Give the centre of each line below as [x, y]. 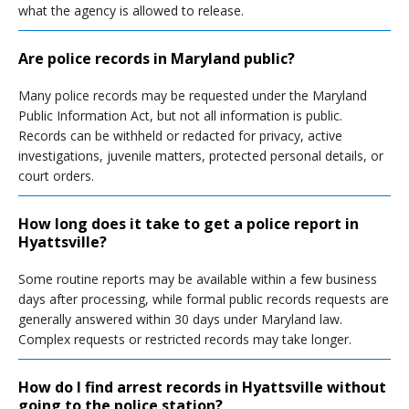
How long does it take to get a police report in [189, 224]
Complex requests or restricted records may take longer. [185, 339]
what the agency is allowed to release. [131, 10]
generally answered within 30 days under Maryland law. [180, 319]
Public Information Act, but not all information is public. [180, 115]
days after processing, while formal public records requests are [204, 299]
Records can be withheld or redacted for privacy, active [180, 136]
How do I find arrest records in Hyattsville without [202, 387]
